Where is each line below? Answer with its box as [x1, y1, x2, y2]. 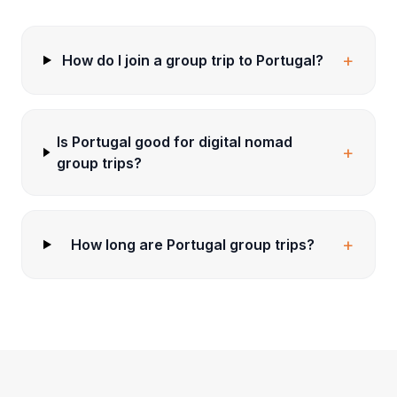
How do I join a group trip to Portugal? [62, 51, 324, 69]
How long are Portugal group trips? [71, 235, 315, 253]
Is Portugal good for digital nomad [57, 132, 293, 151]
